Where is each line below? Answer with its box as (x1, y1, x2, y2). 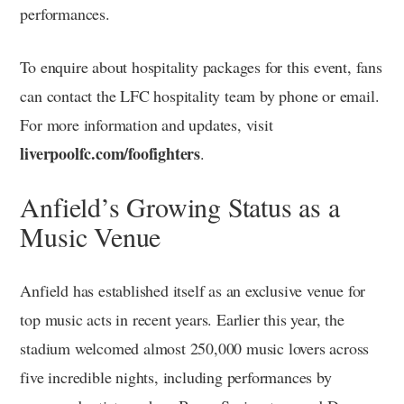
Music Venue (20, 217, 161, 254)
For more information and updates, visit (20, 113, 273, 135)
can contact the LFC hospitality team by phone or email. (20, 84, 380, 106)
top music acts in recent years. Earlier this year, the (20, 308, 344, 330)
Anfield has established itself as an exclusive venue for (20, 279, 366, 301)
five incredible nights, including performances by (20, 365, 332, 388)
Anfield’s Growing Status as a (20, 188, 340, 225)
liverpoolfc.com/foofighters (20, 141, 200, 165)
